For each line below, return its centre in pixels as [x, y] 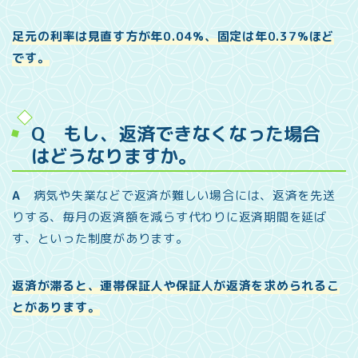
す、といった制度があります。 [100, 239]
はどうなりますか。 [114, 156]
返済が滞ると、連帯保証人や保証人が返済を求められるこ [176, 286]
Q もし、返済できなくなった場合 [176, 134]
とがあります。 [56, 308]
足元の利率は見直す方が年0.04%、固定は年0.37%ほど [173, 36]
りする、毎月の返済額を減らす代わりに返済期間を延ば [170, 217]
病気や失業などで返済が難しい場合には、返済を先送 [178, 196]
